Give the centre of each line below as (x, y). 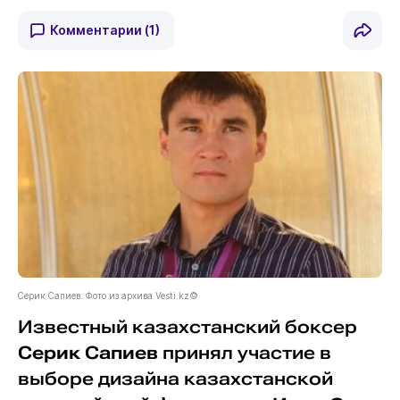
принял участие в (244, 353)
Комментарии (97, 30)
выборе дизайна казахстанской (175, 379)
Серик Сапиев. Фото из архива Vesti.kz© (108, 295)
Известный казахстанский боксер (187, 327)
